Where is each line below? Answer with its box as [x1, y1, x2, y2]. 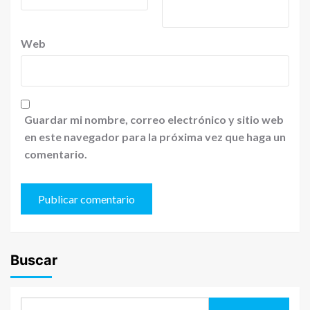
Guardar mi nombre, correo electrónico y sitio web [24, 113, 284, 127]
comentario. [24, 147, 87, 161]
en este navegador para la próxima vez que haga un [24, 130, 286, 144]
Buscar [10, 252, 57, 269]
